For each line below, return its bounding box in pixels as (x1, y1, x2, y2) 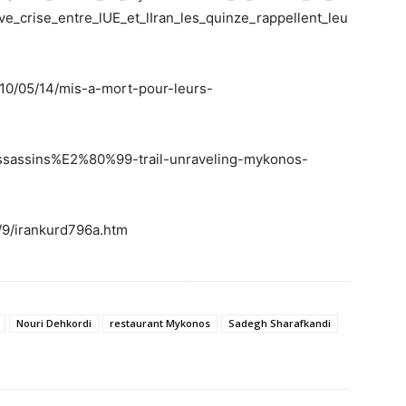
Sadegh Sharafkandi (228, 315, 331, 330)
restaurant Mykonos (110, 315, 210, 330)
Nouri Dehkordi (16, 315, 92, 330)
